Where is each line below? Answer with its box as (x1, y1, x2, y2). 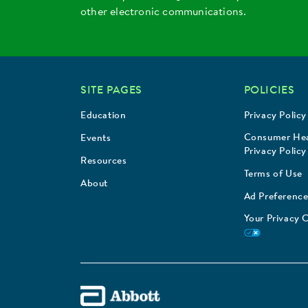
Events (80, 134, 111, 144)
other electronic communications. (80, 7, 247, 19)
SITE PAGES (80, 85, 142, 97)
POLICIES (243, 85, 295, 97)
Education (80, 111, 126, 122)
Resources (80, 157, 127, 167)
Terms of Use (243, 170, 302, 180)
